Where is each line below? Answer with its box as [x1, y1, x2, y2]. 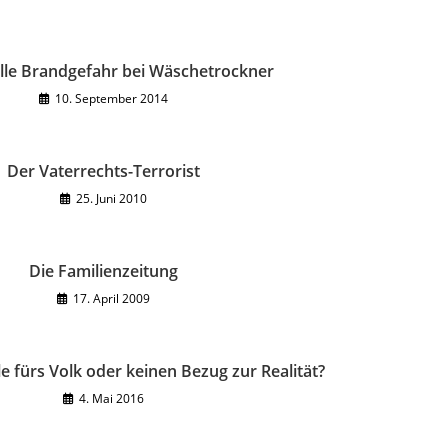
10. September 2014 [55, 90, 168, 107]
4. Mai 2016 [79, 390, 144, 407]
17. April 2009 [73, 290, 150, 307]
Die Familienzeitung [29, 260, 178, 282]
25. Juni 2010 [76, 190, 147, 207]
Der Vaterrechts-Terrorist [7, 160, 200, 182]
